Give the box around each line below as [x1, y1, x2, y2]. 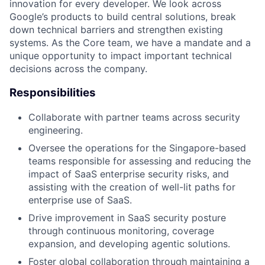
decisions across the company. [9, 63, 147, 75]
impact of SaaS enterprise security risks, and [28, 167, 229, 180]
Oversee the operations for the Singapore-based [28, 141, 246, 154]
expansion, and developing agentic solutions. [28, 237, 230, 250]
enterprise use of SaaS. [28, 193, 132, 206]
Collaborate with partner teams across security [28, 111, 240, 123]
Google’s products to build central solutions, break [9, 11, 236, 23]
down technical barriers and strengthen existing [9, 24, 223, 36]
